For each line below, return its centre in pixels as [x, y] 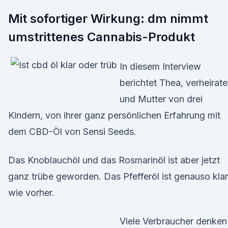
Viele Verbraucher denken [173, 221]
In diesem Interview [160, 66]
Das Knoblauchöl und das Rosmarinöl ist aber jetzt [114, 160]
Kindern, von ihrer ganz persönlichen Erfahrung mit [114, 115]
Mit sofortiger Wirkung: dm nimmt [108, 19]
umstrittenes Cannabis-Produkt [102, 37]
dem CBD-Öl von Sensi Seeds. [72, 132]
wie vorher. [31, 193]
